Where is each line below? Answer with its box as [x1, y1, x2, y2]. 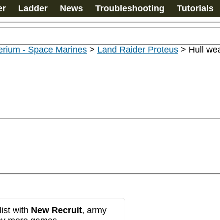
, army [82, 205, 107, 215]
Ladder [18, 3, 48, 13]
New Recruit [31, 205, 82, 215]
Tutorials [177, 3, 214, 13]
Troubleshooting [95, 3, 165, 13]
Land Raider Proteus [97, 45, 178, 55]
